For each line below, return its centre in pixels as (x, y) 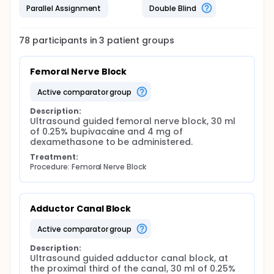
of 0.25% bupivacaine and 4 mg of (107, 131)
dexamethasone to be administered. (112, 142)
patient (122, 40)
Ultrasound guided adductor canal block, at (129, 258)
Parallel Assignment (64, 8)
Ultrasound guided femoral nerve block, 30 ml (133, 121)
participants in (66, 40)
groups (157, 40)
